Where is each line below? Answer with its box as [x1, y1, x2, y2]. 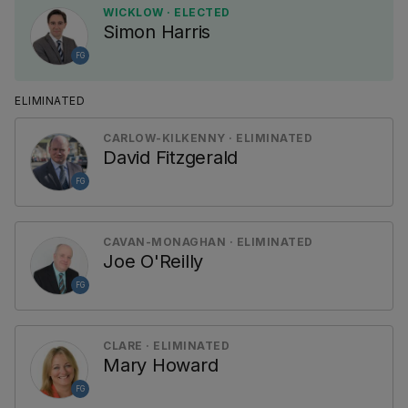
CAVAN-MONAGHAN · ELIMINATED [103, 235, 313, 249]
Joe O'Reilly [103, 250, 203, 272]
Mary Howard [103, 354, 219, 376]
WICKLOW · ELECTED [103, 5, 230, 19]
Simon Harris [103, 21, 210, 43]
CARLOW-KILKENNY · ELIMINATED [103, 131, 312, 145]
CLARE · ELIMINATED [103, 339, 229, 352]
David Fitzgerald [103, 147, 238, 168]
